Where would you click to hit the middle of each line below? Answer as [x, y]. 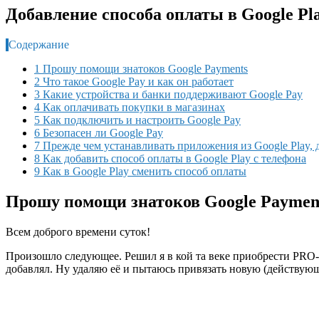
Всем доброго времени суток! [78, 231]
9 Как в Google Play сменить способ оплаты [140, 171]
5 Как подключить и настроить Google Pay [137, 120]
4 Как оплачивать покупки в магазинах [130, 107]
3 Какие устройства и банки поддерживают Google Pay [168, 94]
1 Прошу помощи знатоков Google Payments [141, 68]
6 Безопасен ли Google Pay [99, 132]
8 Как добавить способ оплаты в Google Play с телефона [170, 158]
